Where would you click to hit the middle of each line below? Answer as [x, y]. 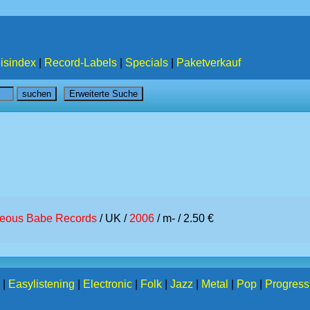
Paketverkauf [209, 63]
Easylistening [42, 284]
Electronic [108, 284]
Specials [147, 63]
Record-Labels [81, 63]
